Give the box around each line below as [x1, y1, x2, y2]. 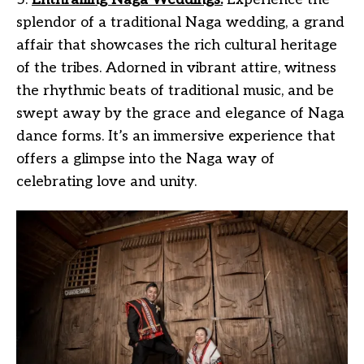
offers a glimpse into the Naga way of [16, 149, 275, 167]
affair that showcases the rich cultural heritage [16, 36, 337, 54]
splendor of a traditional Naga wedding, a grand [16, 13, 344, 31]
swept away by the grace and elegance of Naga [16, 104, 344, 122]
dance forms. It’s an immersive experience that [16, 127, 336, 145]
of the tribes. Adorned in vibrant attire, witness [16, 58, 336, 76]
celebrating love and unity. [16, 172, 197, 190]
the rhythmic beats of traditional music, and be [16, 81, 334, 99]
